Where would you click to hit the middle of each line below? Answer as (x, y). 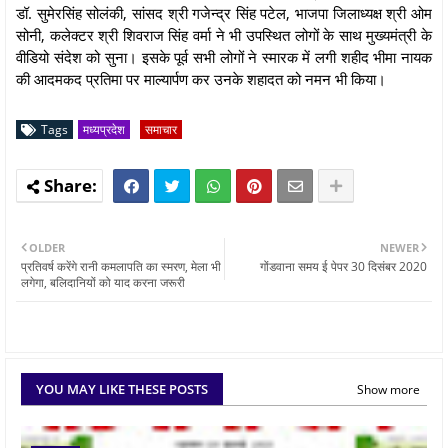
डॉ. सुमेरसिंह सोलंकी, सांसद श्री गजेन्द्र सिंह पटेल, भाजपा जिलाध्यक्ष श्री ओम (224, 12)
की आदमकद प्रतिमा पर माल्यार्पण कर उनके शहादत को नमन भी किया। (201, 78)
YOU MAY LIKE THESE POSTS (122, 389)
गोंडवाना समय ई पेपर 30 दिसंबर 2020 (343, 266)
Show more (388, 389)
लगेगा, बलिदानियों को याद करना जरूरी (103, 282)
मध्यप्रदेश (104, 129)
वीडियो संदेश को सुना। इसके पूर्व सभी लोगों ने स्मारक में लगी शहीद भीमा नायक (224, 56)
